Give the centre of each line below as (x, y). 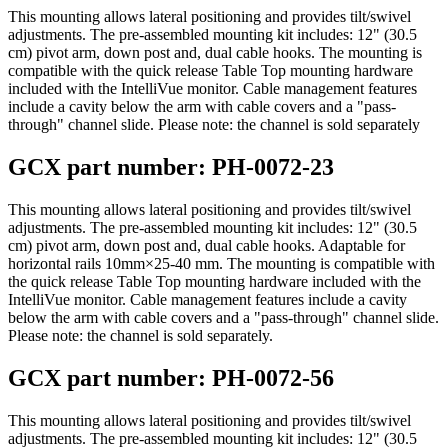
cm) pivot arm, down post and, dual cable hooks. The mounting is (215, 53)
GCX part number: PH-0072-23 (171, 167)
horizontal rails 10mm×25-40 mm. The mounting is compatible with (221, 264)
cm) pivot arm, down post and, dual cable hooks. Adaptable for (206, 246)
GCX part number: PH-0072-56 (171, 378)
